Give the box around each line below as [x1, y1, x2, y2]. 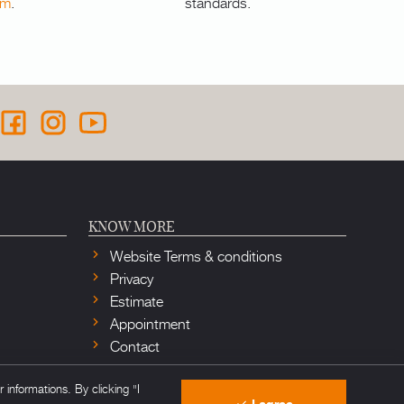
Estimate [106, 289, 163, 311]
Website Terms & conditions [106, 243, 282, 266]
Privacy [106, 266, 153, 289]
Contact [106, 334, 160, 356]
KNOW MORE [88, 216, 175, 235]
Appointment [106, 311, 190, 334]
